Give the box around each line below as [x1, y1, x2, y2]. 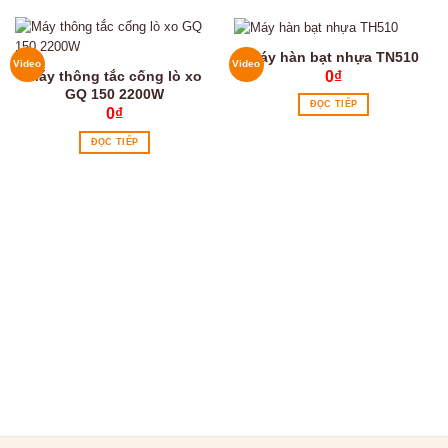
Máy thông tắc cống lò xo [27, 68, 202, 85]
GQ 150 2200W [65, 86, 164, 103]
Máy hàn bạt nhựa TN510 [248, 49, 419, 66]
